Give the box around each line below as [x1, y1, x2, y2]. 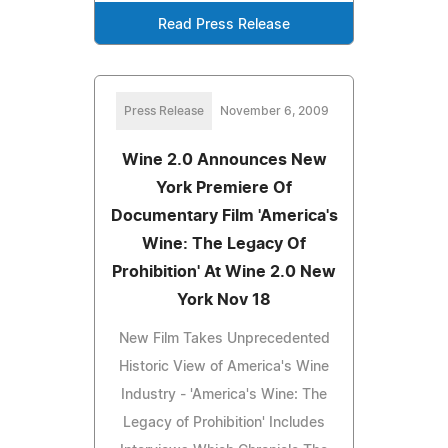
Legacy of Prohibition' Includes [123, 415, 325, 430]
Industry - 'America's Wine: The [121, 387, 327, 402]
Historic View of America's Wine [119, 359, 329, 374]
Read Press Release [158, 17, 290, 32]
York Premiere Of [156, 179, 292, 196]
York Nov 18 [177, 291, 271, 308]
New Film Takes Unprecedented [118, 331, 330, 346]
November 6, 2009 [219, 104, 329, 117]
